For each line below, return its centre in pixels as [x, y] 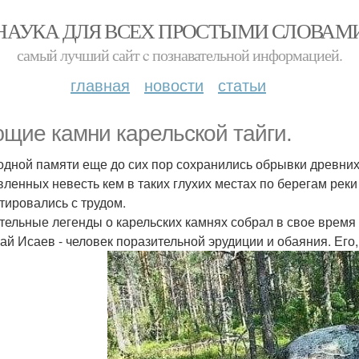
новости [174, 85]
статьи [242, 85]
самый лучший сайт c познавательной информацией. [179, 55]
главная [100, 85]
